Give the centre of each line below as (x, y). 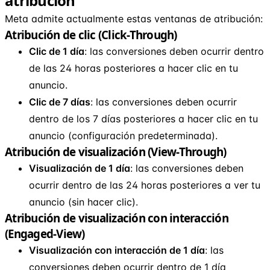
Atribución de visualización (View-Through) (116, 151)
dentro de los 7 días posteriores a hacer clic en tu (143, 118)
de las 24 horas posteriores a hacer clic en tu (133, 68)
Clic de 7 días (60, 102)
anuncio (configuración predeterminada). (123, 135)
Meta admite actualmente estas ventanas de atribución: (134, 18)
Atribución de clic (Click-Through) (91, 34)
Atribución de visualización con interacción (117, 218)
